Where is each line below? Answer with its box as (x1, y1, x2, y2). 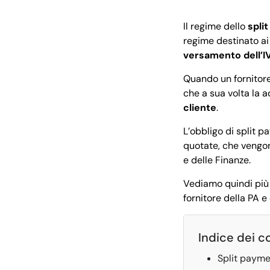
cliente (183, 101, 216, 114)
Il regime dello (183, 19, 248, 33)
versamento (183, 48, 241, 61)
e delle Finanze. (183, 153, 253, 166)
